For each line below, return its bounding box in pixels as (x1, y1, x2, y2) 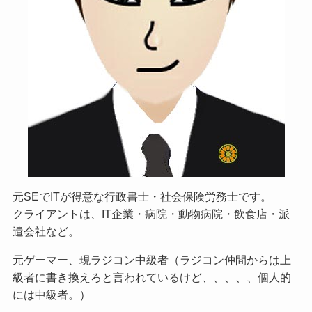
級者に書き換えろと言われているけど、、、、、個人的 (12, 271, 291, 284)
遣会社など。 (12, 225, 79, 238)
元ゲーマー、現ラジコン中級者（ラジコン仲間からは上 (12, 253, 291, 267)
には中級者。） (12, 288, 91, 302)
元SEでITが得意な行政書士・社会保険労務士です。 (12, 190, 272, 203)
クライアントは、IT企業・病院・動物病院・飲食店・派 (12, 208, 290, 221)
